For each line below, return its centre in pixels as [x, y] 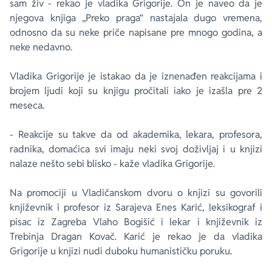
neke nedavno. [41, 47]
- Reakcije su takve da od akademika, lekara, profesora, [136, 134]
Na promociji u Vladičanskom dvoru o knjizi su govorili [136, 193]
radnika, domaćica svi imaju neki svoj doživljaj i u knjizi [136, 149]
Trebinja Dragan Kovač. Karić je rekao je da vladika [136, 236]
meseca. [27, 105]
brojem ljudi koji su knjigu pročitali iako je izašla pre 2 [136, 91]
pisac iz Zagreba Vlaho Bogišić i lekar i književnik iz [136, 222]
